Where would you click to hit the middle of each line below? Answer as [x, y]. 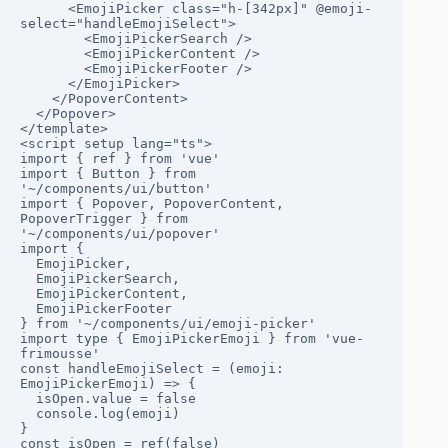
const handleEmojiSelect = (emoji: [152, 369]
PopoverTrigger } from [104, 219]
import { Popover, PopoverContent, [152, 204]
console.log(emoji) [28, 414]
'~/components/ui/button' [116, 189]
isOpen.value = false [28, 399]
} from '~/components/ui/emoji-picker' [168, 324]
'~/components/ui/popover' [120, 234]
